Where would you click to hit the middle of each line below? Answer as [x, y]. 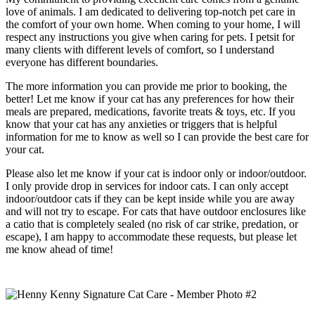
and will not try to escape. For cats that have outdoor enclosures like [156, 211]
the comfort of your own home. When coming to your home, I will [153, 24]
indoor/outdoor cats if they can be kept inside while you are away [150, 198]
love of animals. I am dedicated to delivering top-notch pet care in [150, 11]
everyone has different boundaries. [82, 62]
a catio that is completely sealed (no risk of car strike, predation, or [152, 224]
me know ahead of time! [59, 249]
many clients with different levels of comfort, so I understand [140, 49]
